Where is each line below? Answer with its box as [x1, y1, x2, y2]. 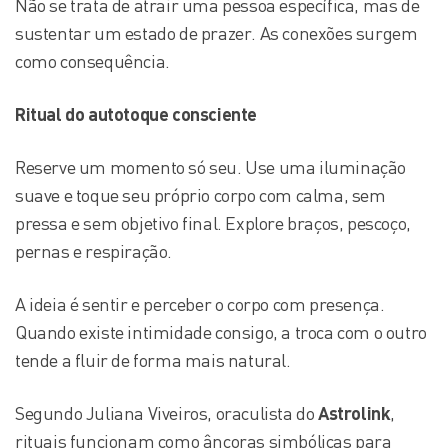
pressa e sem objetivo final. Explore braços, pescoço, [15, 212, 411, 234]
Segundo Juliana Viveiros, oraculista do [15, 402, 318, 424]
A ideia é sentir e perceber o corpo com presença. [15, 293, 385, 315]
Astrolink [318, 402, 391, 424]
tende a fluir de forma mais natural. [15, 349, 291, 371]
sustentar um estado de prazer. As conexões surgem [15, 22, 418, 44]
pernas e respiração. [15, 240, 172, 262]
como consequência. [15, 50, 170, 72]
